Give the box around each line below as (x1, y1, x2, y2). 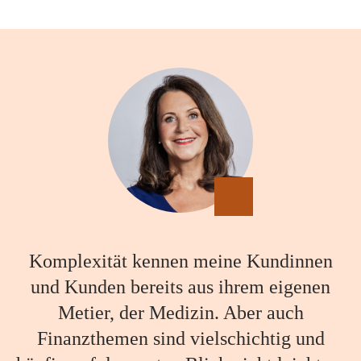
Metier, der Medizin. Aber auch (57, 302, 304, 324)
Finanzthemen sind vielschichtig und (36, 328, 325, 350)
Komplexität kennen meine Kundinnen (28, 251, 333, 272)
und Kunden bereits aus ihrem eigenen (31, 276, 330, 298)
